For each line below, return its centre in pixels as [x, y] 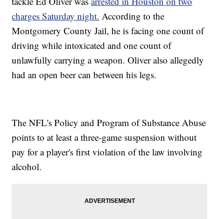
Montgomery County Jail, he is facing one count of [108, 31]
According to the [132, 16]
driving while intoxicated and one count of [92, 45]
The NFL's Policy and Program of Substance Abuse [109, 123]
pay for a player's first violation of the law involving [107, 152]
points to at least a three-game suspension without [104, 137]
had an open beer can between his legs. [84, 75]
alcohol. [27, 167]
